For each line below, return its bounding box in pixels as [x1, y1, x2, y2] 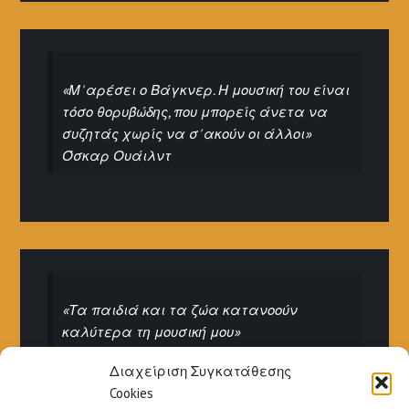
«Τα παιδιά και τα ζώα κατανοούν [62, 300, 299, 319]
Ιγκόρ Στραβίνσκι [62, 344, 180, 362]
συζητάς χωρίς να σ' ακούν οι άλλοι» [62, 124, 312, 142]
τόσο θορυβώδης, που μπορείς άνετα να [62, 102, 329, 121]
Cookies [110, 384, 153, 402]
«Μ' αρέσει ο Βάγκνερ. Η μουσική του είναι [62, 80, 351, 99]
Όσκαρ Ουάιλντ [62, 146, 173, 164]
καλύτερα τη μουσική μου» [62, 322, 241, 341]
